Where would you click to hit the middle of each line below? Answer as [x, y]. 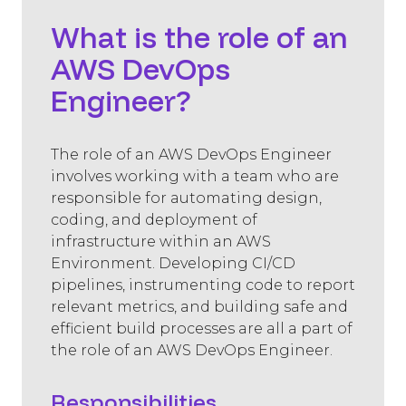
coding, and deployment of [154, 220]
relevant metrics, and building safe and [199, 307]
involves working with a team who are [195, 177]
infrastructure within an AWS [161, 242]
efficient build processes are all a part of [202, 329]
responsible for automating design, [186, 198]
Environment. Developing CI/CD [173, 264]
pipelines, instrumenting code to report [203, 285]
